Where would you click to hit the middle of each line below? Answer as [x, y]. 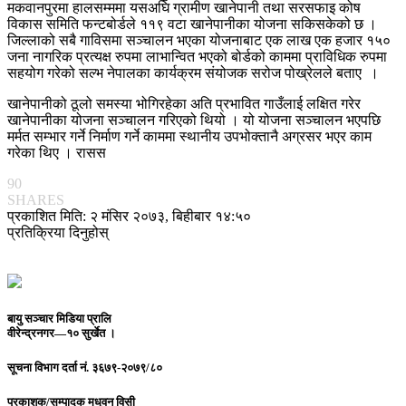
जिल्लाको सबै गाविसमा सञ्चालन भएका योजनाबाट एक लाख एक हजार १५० [199, 40]
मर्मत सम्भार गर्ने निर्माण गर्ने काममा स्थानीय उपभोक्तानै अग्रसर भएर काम [189, 136]
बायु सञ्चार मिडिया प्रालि [59, 318]
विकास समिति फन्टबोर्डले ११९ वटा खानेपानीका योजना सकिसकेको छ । [192, 24]
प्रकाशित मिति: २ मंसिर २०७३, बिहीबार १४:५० [129, 216]
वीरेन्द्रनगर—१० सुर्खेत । [62, 333]
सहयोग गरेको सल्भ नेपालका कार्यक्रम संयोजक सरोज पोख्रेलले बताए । [193, 72]
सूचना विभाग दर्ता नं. [48, 367]
